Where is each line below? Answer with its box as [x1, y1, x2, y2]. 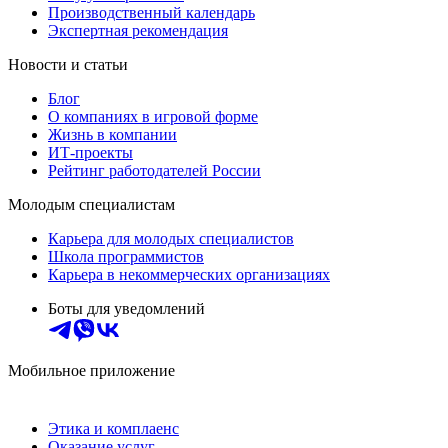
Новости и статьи [8, 55, 128, 73]
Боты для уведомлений [48, 299, 205, 317]
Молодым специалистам [8, 195, 175, 213]
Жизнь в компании [48, 125, 177, 143]
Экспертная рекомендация [48, 21, 228, 39]
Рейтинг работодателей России [48, 161, 261, 179]
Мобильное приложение [8, 361, 175, 379]
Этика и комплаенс [48, 419, 179, 437]
